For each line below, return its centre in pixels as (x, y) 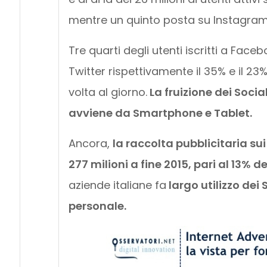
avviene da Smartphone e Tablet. (160, 113)
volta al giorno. (108, 92)
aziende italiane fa (117, 185)
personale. (97, 206)
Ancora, (90, 144)
